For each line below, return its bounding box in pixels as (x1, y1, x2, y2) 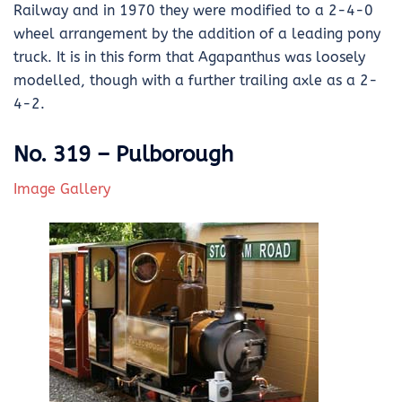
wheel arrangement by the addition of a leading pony (13, 24, 380, 42)
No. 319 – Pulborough (13, 141, 233, 167)
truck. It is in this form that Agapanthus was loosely (13, 48, 365, 66)
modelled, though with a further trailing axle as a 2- (13, 71, 378, 89)
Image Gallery (13, 179, 110, 197)
